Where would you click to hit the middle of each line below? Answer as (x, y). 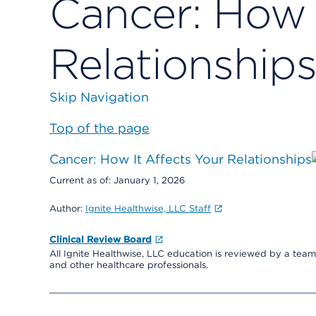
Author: (67, 208)
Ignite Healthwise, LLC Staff (148, 208)
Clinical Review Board (101, 239)
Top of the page (99, 128)
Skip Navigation (99, 97)
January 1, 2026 (149, 180)
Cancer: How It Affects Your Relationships (181, 159)
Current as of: (81, 180)
